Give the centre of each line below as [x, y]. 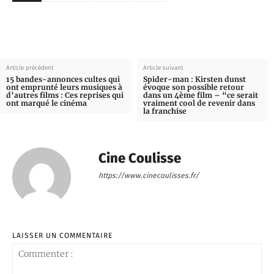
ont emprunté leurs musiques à [64, 87]
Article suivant [163, 68]
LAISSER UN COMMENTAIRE [62, 236]
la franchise [165, 111]
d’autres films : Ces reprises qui [65, 95]
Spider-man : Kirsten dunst [194, 80]
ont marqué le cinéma [46, 103]
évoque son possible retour [193, 87]
